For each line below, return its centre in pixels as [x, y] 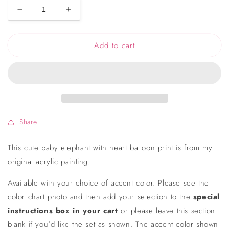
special [207, 197]
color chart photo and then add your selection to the [100, 197]
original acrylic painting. [51, 162]
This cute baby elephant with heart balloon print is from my [110, 148]
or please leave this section [168, 211]
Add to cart [114, 45]
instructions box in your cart [63, 211]
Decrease [39, 14]
